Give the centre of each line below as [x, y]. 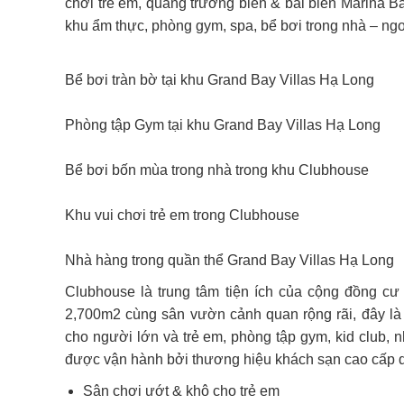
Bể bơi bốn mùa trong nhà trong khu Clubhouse [217, 170]
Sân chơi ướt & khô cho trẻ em [181, 391]
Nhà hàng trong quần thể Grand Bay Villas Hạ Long [230, 260]
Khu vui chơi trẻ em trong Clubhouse [182, 215]
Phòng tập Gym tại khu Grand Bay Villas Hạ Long [223, 125]
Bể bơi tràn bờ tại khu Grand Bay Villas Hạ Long [220, 80]
